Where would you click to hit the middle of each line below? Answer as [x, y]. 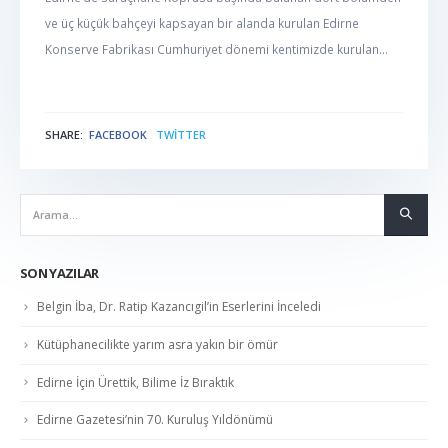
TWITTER [181, 134]
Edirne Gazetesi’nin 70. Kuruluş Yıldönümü [155, 420]
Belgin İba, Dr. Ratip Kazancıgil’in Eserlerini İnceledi [179, 307]
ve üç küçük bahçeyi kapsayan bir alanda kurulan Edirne [202, 22]
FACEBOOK [118, 134]
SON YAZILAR [59, 273]
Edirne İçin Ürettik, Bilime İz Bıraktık [135, 382]
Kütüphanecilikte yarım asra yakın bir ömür [157, 344]
